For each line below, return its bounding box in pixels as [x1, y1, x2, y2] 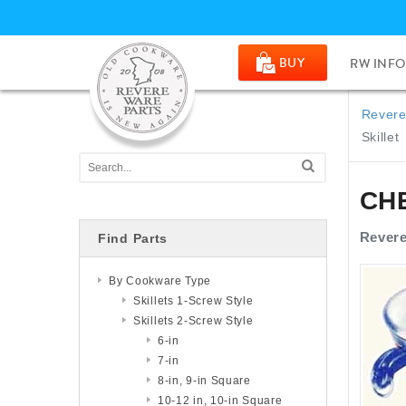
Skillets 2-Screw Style [133, 314, 254, 327]
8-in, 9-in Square [158, 374, 251, 387]
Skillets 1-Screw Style [133, 295, 254, 307]
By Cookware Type [109, 275, 212, 287]
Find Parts [98, 231, 168, 246]
